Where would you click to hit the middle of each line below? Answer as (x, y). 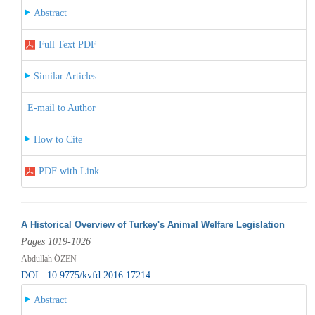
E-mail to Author (61, 108)
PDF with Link (69, 171)
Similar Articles (65, 76)
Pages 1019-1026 (56, 241)
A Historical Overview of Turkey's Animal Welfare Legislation (153, 224)
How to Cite (58, 139)
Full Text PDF (67, 44)
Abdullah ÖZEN (49, 258)
